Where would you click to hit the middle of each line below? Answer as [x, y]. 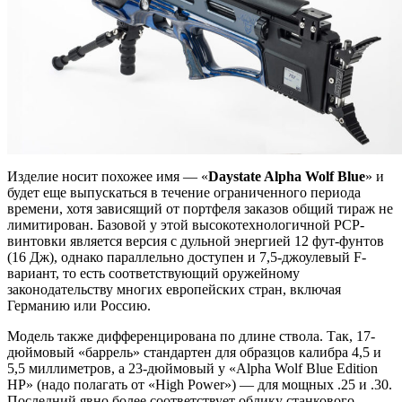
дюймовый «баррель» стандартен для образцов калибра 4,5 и [194, 352]
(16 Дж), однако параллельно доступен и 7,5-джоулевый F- [187, 257]
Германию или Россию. [79, 305]
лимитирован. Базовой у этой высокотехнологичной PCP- [186, 224]
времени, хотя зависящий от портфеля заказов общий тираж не [200, 208]
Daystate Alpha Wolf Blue [287, 176]
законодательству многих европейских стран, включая [174, 289]
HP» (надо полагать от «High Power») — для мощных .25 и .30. [200, 384]
